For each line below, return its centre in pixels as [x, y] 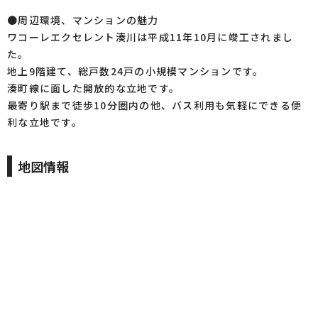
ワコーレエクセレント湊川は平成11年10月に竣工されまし [150, 37]
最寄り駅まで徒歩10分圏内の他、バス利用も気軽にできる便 [154, 105]
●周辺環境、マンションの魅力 [83, 20]
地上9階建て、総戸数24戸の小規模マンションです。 [136, 71]
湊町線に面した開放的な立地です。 [93, 88]
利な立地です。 [45, 122]
